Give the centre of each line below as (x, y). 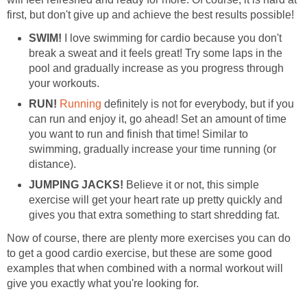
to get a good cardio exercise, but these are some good (139, 254)
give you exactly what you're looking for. (103, 284)
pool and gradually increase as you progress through (156, 69)
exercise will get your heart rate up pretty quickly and (156, 200)
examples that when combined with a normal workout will (145, 269)
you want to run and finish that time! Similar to (138, 134)
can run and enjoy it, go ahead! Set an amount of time (158, 119)
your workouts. (64, 84)
